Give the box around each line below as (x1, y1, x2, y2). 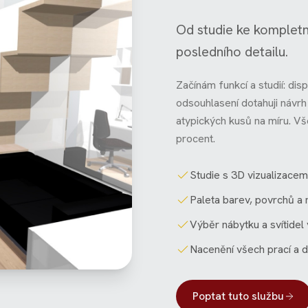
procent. (176, 131, 215, 146)
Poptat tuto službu (192, 288, 284, 303)
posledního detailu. (176, 42, 288, 60)
